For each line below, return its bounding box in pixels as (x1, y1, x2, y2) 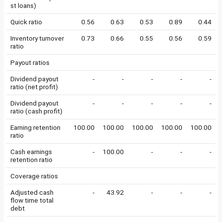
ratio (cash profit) (10, 107, 62, 115)
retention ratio (10, 156, 53, 164)
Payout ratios (10, 58, 50, 66)
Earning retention (10, 123, 60, 131)
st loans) (10, 1, 36, 9)
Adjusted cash (10, 188, 54, 196)
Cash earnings (10, 148, 52, 156)
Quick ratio (10, 18, 42, 26)
